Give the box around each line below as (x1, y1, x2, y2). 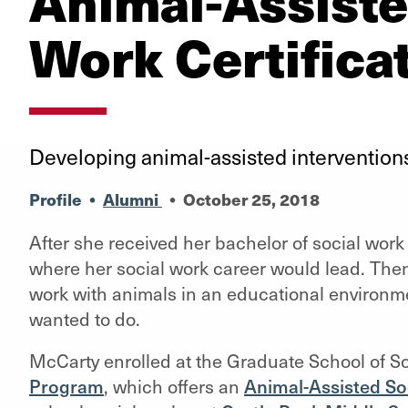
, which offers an (103, 373, 244, 399)
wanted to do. (28, 306, 140, 331)
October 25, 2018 (182, 188, 320, 210)
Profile (28, 188, 82, 210)
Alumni (102, 188, 162, 210)
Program (28, 373, 104, 399)
